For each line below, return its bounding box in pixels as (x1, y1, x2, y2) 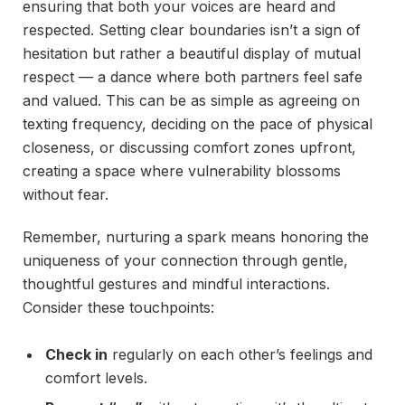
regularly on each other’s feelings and (108, 345, 372, 364)
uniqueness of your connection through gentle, (23, 250, 348, 269)
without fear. (23, 185, 108, 204)
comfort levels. (45, 369, 147, 388)
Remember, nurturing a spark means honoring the (23, 227, 369, 246)
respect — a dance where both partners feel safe (23, 68, 363, 87)
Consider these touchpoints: (23, 297, 214, 316)
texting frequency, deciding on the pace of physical (23, 115, 372, 134)
